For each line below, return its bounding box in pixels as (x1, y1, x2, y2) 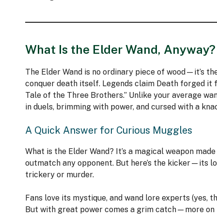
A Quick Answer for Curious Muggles (25, 124, 192, 137)
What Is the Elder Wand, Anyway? (25, 42, 216, 57)
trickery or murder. (25, 170, 94, 180)
